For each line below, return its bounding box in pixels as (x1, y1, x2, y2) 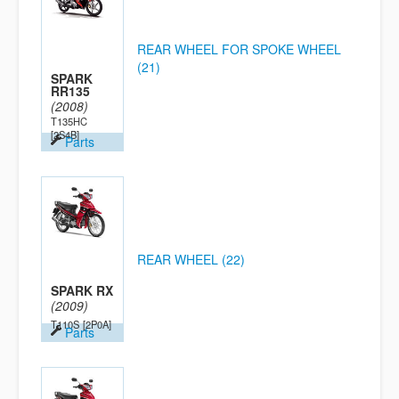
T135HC (51, 114, 87, 128)
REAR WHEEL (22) (137, 250, 245, 268)
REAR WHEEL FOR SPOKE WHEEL (137, 40, 341, 58)
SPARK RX (51, 281, 113, 299)
